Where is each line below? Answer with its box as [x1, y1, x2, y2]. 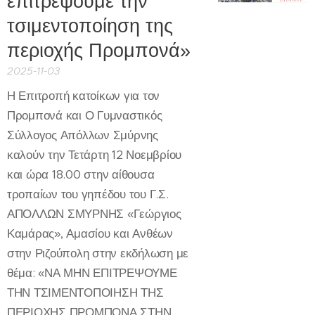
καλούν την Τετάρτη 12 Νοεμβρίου [7, 147, 182, 162]
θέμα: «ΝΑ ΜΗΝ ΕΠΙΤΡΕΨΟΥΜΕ [7, 265, 177, 281]
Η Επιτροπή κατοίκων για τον [7, 88, 160, 103]
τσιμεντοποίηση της [7, 14, 173, 37]
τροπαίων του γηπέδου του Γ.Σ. [7, 186, 169, 202]
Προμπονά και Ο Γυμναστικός [7, 108, 162, 123]
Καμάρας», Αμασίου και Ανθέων [7, 226, 173, 241]
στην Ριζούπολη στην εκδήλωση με [7, 245, 189, 261]
